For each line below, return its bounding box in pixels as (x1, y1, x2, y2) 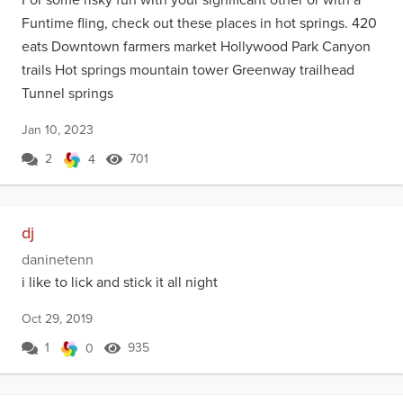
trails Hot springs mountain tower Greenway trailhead (22, 59, 354, 80)
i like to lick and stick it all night (22, 272, 218, 292)
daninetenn (22, 249, 94, 270)
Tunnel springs (22, 83, 113, 103)
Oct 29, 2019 (22, 309, 93, 328)
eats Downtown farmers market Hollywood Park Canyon (22, 36, 371, 57)
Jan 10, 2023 (22, 121, 94, 139)
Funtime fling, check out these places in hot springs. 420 (22, 13, 377, 33)
